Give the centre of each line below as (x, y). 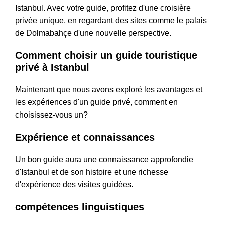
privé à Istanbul (52, 68)
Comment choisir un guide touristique (106, 55)
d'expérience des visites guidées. (74, 185)
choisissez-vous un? (51, 115)
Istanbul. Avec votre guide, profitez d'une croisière (103, 8)
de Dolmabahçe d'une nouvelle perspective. (93, 33)
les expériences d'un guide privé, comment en (96, 102)
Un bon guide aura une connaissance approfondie (104, 160)
